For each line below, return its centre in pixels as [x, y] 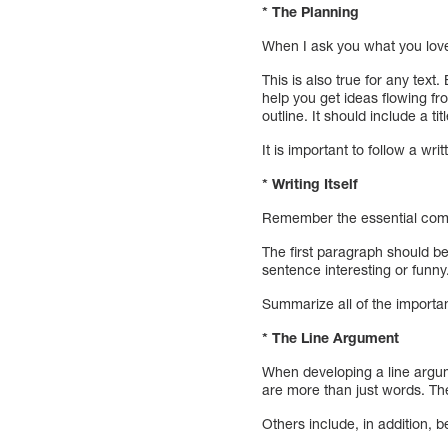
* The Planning [311, 11]
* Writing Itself [310, 183]
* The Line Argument [331, 337]
